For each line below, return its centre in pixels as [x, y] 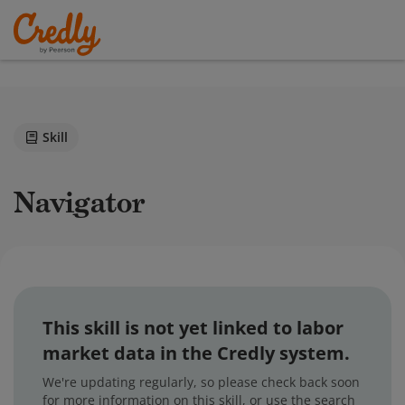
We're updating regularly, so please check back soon [201, 382]
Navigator [90, 202]
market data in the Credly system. [196, 353]
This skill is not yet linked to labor [193, 328]
